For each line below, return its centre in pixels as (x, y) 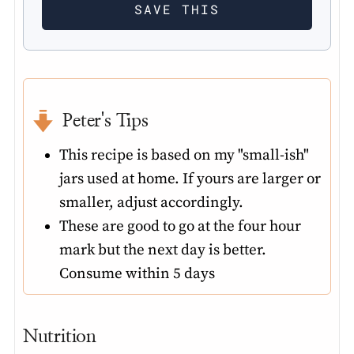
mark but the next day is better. (162, 250)
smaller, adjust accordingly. (151, 202)
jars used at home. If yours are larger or (190, 179)
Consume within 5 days (137, 273)
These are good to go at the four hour (180, 226)
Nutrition (59, 337)
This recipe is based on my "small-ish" (184, 155)
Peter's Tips (105, 122)
